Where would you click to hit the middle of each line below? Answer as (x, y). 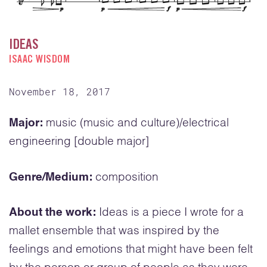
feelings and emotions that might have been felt (131, 250)
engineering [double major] (79, 142)
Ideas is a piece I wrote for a (170, 213)
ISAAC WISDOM (39, 60)
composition (125, 177)
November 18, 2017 (60, 92)
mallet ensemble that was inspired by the (114, 231)
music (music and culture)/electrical (136, 123)
